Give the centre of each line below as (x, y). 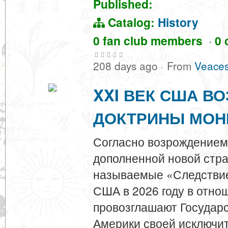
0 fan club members (151, 40)
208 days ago (127, 66)
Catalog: (131, 22)
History (178, 22)
